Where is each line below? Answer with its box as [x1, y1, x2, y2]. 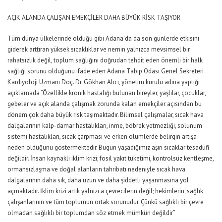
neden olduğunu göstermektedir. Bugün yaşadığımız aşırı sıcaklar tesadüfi [7, 143, 209, 152]
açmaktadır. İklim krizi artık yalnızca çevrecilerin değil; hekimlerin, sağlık [7, 187, 203, 195]
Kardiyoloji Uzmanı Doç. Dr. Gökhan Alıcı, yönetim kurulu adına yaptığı [7, 78, 200, 86]
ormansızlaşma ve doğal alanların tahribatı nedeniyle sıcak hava [7, 165, 185, 173]
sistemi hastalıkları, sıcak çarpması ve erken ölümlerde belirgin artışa [7, 132, 197, 141]
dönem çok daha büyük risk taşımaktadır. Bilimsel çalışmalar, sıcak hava [7, 111, 204, 119]
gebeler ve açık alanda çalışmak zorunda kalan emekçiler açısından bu [7, 100, 202, 108]
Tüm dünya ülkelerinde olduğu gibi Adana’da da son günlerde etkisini [7, 34, 199, 43]
